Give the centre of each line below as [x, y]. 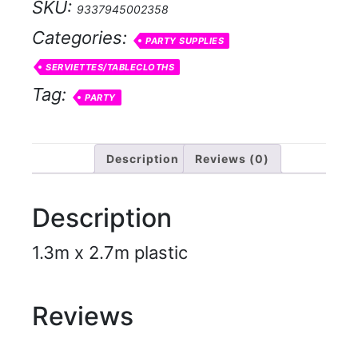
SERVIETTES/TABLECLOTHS [110, 68]
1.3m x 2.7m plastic [110, 252]
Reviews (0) [232, 159]
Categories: [82, 38]
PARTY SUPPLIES [185, 41]
